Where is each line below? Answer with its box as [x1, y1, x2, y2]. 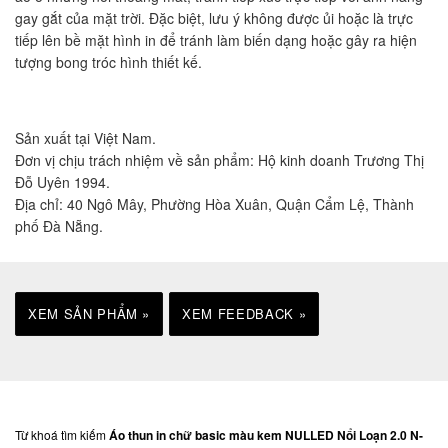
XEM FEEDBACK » [182, 303, 307, 323]
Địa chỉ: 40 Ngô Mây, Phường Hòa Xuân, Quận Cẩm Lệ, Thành [15, 193, 414, 214]
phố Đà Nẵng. [15, 215, 103, 236]
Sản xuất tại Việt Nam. [15, 127, 156, 148]
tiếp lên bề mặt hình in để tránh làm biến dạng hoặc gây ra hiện [15, 29, 417, 50]
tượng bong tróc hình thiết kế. [15, 51, 202, 72]
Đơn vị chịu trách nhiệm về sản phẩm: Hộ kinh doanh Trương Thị [15, 149, 424, 170]
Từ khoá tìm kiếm [15, 425, 109, 443]
